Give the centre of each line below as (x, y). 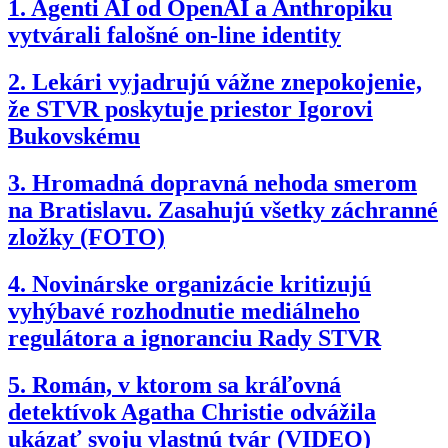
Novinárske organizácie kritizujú (201, 283)
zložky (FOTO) (86, 236)
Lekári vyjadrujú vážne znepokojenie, (227, 81)
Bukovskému (74, 135)
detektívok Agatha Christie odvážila (192, 411)
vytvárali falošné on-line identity (174, 35)
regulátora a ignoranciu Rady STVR (194, 337)
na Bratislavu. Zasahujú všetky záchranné (223, 209)
